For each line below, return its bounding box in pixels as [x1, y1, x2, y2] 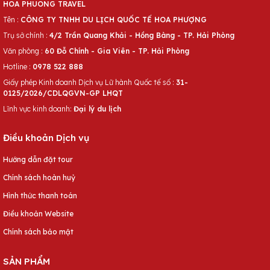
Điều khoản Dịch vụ [3, 132, 89, 144]
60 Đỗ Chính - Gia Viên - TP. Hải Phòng [45, 46, 189, 56]
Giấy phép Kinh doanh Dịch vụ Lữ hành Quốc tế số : [3, 78, 176, 87]
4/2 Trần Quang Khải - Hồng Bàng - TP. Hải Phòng [49, 31, 234, 40]
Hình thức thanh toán [3, 191, 77, 201]
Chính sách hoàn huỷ [3, 173, 75, 183]
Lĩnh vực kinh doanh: [3, 104, 74, 114]
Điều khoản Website [3, 209, 74, 219]
